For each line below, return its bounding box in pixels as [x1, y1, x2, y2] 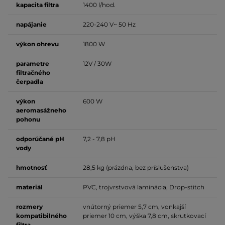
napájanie [16, 21, 47, 28]
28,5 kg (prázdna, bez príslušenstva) [83, 164, 189, 171]
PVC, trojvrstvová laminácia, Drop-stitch [83, 183, 204, 191]
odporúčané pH [16, 135, 64, 143]
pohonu [16, 116, 42, 123]
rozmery [16, 203, 43, 210]
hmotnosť [16, 164, 47, 171]
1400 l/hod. [83, 1, 116, 9]
